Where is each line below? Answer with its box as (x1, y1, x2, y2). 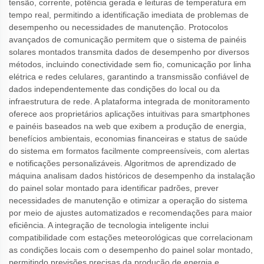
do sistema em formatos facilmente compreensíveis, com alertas (9, 146, 249, 156)
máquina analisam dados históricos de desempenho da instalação (9, 170, 255, 180)
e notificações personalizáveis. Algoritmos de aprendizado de (9, 158, 236, 168)
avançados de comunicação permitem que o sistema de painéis (9, 34, 246, 44)
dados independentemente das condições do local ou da (9, 84, 220, 94)
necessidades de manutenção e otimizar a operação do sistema (9, 195, 247, 205)
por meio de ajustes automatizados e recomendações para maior (9, 207, 252, 217)
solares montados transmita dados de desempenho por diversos (9, 47, 249, 57)
